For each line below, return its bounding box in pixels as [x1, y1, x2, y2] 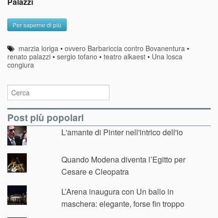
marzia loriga [18, 43, 59, 53]
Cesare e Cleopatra [61, 165, 129, 177]
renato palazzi [7, 51, 51, 61]
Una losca [152, 51, 182, 61]
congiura [7, 59, 34, 70]
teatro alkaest [104, 51, 145, 61]
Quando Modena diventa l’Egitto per [61, 153, 186, 165]
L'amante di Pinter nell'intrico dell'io [61, 126, 183, 138]
